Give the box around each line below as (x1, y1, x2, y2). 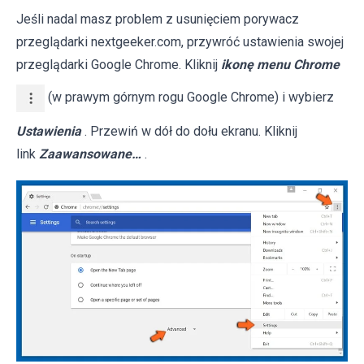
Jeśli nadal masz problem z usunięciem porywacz (16, 11, 299, 27)
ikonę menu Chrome (221, 56, 340, 72)
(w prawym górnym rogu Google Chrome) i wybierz (45, 89, 334, 105)
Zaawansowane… (39, 145, 141, 162)
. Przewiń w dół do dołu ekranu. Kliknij (84, 123, 297, 139)
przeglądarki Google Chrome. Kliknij (16, 56, 221, 72)
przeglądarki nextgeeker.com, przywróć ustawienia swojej (16, 33, 344, 50)
